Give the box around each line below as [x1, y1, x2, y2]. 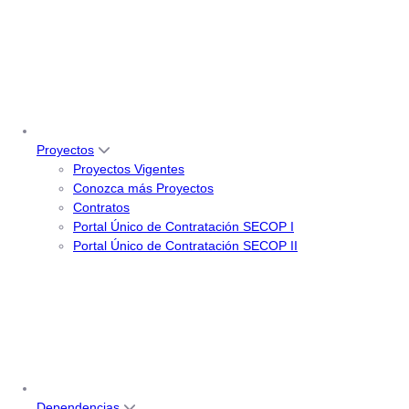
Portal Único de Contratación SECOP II [73, 238, 298, 254]
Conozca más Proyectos [73, 181, 214, 196]
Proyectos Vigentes [73, 162, 184, 177]
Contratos [73, 200, 130, 215]
